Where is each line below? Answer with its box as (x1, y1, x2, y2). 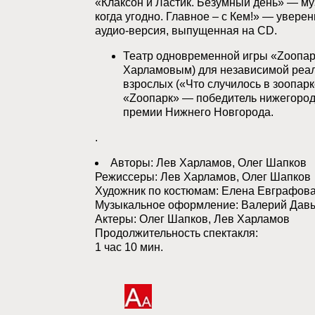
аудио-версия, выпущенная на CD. (94, 25, 277, 37)
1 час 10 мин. (94, 241, 163, 253)
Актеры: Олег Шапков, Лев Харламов (94, 213, 290, 225)
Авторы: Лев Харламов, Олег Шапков (110, 157, 307, 169)
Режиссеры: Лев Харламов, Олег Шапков (94, 171, 311, 183)
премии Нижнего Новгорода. (122, 106, 274, 118)
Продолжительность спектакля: (94, 227, 258, 239)
